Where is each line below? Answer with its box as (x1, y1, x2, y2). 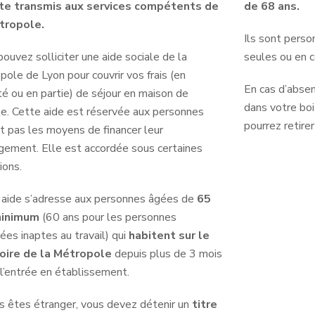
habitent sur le (128, 227, 210, 243)
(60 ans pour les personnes (39, 209, 176, 225)
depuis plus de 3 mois (114, 245, 222, 262)
